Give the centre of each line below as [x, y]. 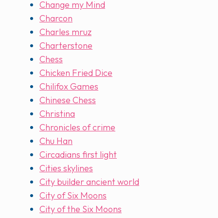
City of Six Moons [73, 196]
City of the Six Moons [81, 209]
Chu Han [56, 141]
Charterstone [66, 46]
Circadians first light [78, 155]
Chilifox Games [69, 87]
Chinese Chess [68, 100]
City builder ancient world [89, 182]
